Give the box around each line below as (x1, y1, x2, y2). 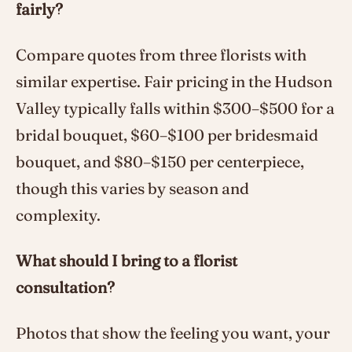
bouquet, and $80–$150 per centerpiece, (16, 151, 304, 171)
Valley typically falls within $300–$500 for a (16, 97, 335, 118)
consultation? (16, 277, 115, 297)
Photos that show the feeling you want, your (16, 322, 330, 343)
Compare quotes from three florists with (16, 44, 306, 64)
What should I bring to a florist (16, 250, 237, 270)
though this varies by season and (16, 178, 249, 198)
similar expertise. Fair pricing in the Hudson (16, 71, 332, 91)
